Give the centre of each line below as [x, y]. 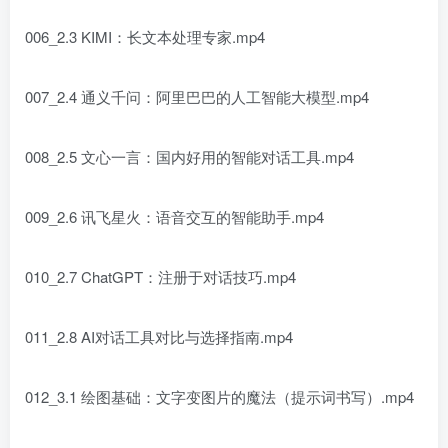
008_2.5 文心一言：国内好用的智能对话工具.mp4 [189, 156]
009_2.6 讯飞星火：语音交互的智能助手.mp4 [174, 216]
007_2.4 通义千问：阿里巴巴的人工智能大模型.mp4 [197, 96]
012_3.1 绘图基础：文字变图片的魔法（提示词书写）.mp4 [219, 396]
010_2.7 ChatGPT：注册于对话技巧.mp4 [160, 276]
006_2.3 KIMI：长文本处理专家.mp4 [145, 36]
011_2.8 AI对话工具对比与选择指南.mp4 [159, 336]
